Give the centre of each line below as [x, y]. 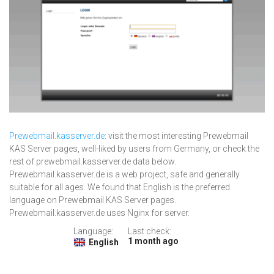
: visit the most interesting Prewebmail [176, 136]
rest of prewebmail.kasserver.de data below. [93, 162]
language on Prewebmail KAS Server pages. [93, 200]
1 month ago [153, 241]
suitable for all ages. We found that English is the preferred [120, 187]
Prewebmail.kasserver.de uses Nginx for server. [99, 213]
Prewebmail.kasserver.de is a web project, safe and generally [124, 175]
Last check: [149, 231]
